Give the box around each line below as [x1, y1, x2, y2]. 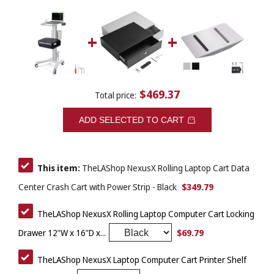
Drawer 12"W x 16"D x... [18, 227, 106, 239]
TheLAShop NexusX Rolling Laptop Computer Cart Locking [37, 208, 254, 220]
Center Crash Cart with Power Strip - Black [18, 181, 177, 193]
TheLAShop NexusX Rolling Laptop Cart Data [80, 162, 250, 174]
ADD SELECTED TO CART [78, 115, 184, 125]
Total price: [94, 89, 136, 102]
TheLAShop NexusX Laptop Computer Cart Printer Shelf [37, 254, 246, 266]
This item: [37, 162, 80, 174]
